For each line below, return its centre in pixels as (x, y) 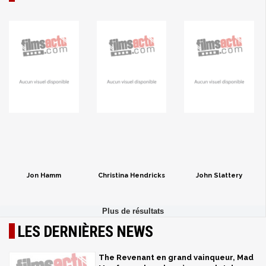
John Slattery (219, 175)
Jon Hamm (44, 175)
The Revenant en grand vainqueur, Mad (176, 257)
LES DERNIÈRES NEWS (85, 231)
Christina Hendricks (131, 175)
